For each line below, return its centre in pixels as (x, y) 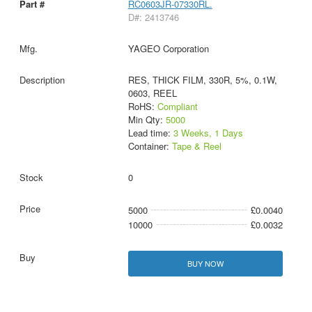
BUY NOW (205, 263)
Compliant (177, 106)
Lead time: (150, 132)
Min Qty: (147, 119)
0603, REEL (152, 93)
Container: (150, 146)
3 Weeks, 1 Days (208, 132)
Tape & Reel (196, 146)
